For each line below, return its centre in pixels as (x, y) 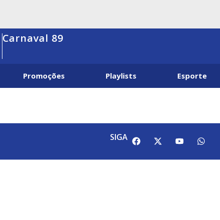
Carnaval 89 (33, 38)
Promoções (44, 76)
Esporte (192, 76)
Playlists (121, 76)
